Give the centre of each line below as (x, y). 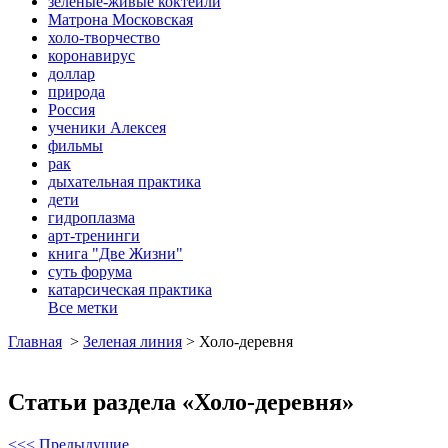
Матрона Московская (120, 19)
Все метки (83, 307)
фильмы (75, 145)
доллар (71, 73)
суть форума (90, 271)
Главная (35, 341)
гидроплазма (91, 217)
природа (76, 91)
